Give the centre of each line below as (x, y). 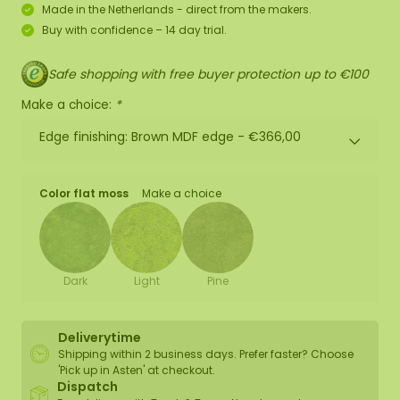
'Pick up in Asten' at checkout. (137, 371)
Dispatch (87, 387)
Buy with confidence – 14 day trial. (134, 30)
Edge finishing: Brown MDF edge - (144, 137)
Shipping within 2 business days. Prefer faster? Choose (206, 354)
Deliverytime (100, 338)
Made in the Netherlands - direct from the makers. (177, 9)
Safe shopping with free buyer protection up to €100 (208, 74)
